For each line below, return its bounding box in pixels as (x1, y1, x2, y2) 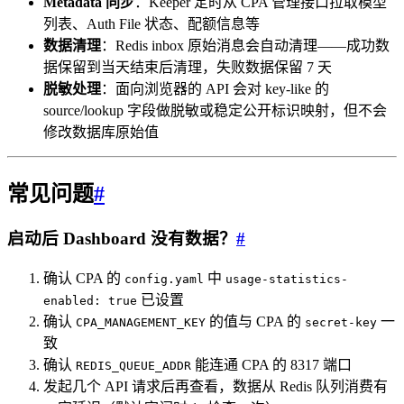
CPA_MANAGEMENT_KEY (76, 316, 206, 330)
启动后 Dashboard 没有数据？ (7, 229, 236, 249)
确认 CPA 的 (43, 271, 124, 287)
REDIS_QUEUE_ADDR (76, 359, 191, 373)
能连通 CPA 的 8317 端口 (191, 357, 352, 373)
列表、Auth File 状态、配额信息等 (43, 15, 260, 32)
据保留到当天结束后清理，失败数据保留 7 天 (43, 59, 332, 75)
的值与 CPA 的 (206, 314, 305, 330)
